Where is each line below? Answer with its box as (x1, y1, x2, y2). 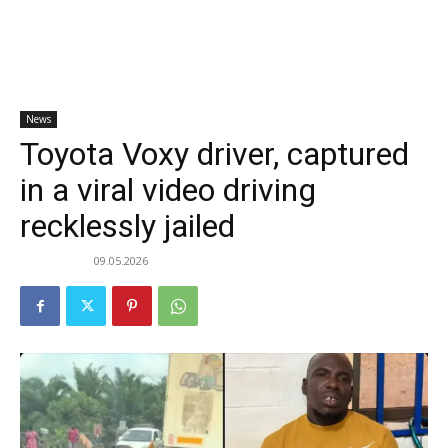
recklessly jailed (20, 207, 235, 246)
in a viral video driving (20, 171, 316, 210)
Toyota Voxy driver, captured (20, 135, 409, 174)
